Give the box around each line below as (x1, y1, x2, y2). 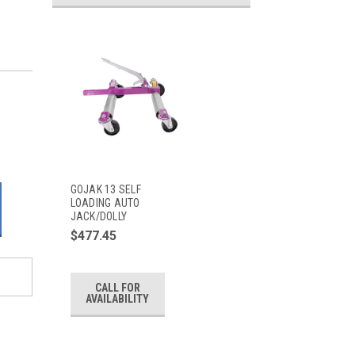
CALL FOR (94, 281, 140, 295)
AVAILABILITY (86, 292, 150, 306)
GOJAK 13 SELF (70, 182, 141, 196)
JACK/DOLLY (70, 209, 127, 223)
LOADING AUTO (70, 196, 140, 209)
